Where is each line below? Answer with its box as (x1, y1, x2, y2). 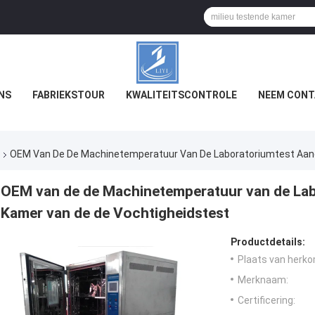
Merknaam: (238, 274, 288, 286)
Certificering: (238, 295, 295, 307)
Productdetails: (231, 236, 305, 248)
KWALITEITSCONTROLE (125, 89, 237, 101)
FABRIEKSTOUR (32, 89, 105, 101)
